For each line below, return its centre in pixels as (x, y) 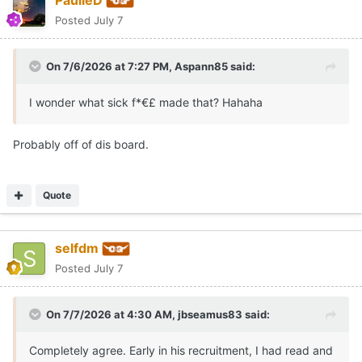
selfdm (77, 248)
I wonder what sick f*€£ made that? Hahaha (146, 102)
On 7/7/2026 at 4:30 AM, (112, 314)
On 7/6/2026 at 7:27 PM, (110, 66)
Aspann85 (201, 66)
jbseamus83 (210, 314)
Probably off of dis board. (81, 144)
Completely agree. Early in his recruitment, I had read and (181, 350)
